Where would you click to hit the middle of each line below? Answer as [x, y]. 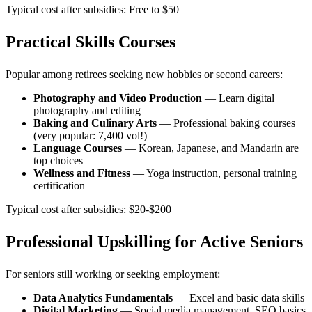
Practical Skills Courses [91, 41]
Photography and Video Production [118, 97]
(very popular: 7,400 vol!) [90, 135]
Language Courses [78, 148]
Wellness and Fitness [82, 173]
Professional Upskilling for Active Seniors [154, 241]
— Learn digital [238, 97]
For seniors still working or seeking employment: [113, 274]
